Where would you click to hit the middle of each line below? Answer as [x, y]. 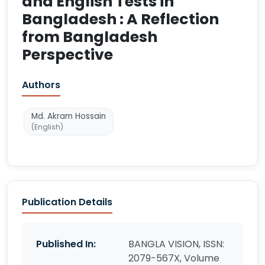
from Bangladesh [90, 37]
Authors [41, 85]
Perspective [67, 55]
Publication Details [67, 202]
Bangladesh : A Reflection [120, 19]
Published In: [66, 244]
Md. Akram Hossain [69, 116]
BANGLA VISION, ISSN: [176, 244]
